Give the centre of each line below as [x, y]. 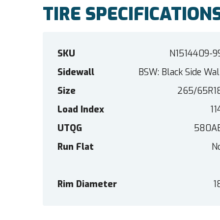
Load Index [81, 110]
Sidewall [76, 72]
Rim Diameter [87, 184]
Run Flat [76, 147]
